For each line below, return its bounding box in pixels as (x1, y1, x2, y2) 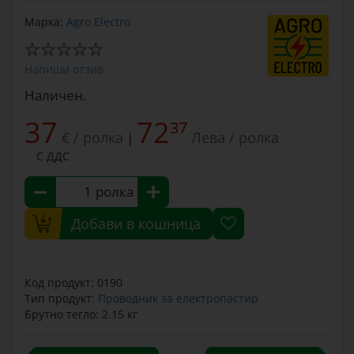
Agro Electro (66, 14, 130, 29)
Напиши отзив (24, 62, 104, 77)
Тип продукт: (24, 291, 98, 306)
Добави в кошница (71, 214, 201, 233)
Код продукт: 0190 (24, 275, 122, 290)
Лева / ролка (191, 128, 279, 147)
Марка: (24, 14, 66, 29)
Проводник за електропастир (98, 291, 258, 306)
